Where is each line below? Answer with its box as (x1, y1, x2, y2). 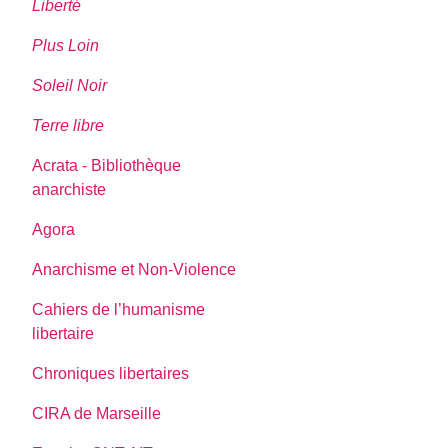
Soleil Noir (32, 76, 108, 94)
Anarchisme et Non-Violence (32, 260, 237, 278)
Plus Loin (32, 36, 100, 54)
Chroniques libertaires (32, 364, 190, 382)
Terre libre (32, 116, 105, 134)
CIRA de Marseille (32, 404, 162, 422)
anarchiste (32, 180, 107, 198)
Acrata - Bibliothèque (32, 156, 182, 174)
